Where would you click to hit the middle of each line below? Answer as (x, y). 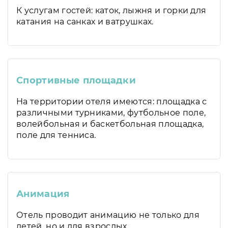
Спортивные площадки (76, 80)
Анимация (43, 194)
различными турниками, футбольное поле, (111, 113)
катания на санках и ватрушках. (85, 22)
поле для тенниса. (56, 135)
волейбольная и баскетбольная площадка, (110, 124)
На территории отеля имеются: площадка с (112, 102)
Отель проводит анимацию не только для (108, 215)
